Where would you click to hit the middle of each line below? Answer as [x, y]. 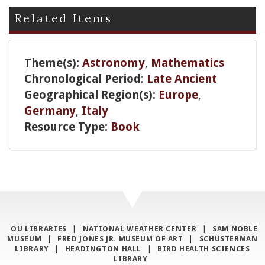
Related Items [64, 18]
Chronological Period [83, 79]
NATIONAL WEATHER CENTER [140, 228]
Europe [178, 95]
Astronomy [114, 63]
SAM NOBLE [235, 228]
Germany [50, 111]
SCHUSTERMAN [228, 238]
